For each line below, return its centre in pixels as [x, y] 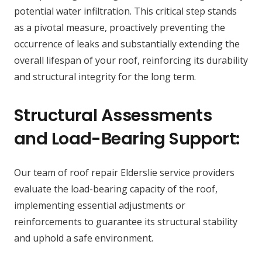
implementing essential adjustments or [100, 206]
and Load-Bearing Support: [127, 139]
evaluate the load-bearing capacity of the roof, [116, 189]
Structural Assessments [113, 116]
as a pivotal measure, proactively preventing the [120, 28]
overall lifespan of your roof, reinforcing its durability [131, 61]
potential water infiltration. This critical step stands [125, 11]
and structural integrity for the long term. [105, 77]
